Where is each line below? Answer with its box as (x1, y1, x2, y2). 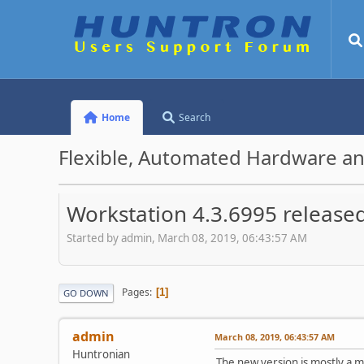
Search (179, 110, 211, 124)
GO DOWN (63, 286, 109, 299)
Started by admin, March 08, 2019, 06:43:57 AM (67, 230, 307, 245)
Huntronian (72, 346, 130, 362)
